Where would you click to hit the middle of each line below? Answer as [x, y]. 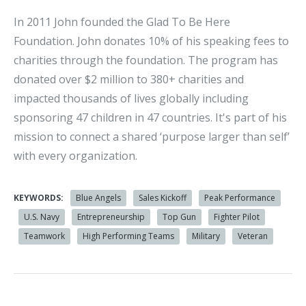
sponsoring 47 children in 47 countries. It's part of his [150, 118]
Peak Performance [240, 198]
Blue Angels [98, 198]
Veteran [253, 236]
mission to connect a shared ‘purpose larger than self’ [152, 137]
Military [206, 236]
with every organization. [75, 156]
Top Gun [179, 217]
